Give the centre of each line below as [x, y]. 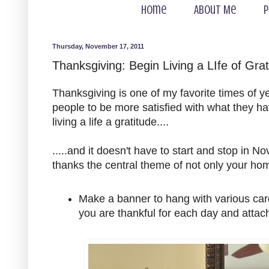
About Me [215, 10]
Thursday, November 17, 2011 [98, 46]
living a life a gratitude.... [110, 122]
